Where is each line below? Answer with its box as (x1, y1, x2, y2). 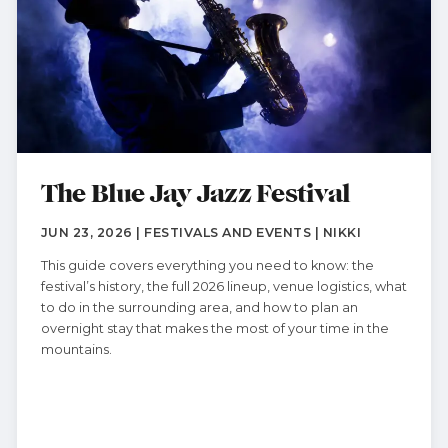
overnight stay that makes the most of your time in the (40, 321, 389, 336)
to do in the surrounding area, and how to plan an (40, 300, 358, 315)
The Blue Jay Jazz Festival (40, 182, 351, 207)
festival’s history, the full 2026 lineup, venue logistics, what (40, 279, 407, 294)
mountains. (40, 342, 112, 357)
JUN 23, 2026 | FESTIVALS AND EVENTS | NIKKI (40, 225, 362, 240)
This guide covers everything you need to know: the (40, 258, 374, 273)
